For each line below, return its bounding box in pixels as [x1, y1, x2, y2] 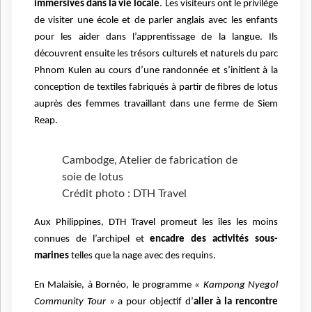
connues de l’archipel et [34, 234, 144, 245]
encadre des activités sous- [143, 234, 279, 245]
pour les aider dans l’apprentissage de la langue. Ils [34, 32, 278, 43]
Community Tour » [34, 297, 115, 308]
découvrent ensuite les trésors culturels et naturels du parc [34, 49, 278, 60]
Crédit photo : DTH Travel [62, 188, 187, 200]
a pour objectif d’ [114, 297, 194, 308]
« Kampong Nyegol [194, 280, 278, 291]
